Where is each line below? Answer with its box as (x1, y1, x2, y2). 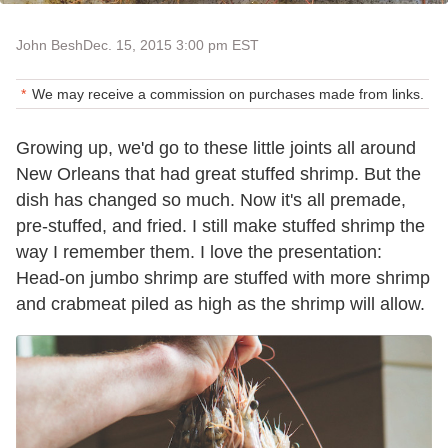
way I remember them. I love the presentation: (16, 242, 382, 263)
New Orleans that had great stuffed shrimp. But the (16, 164, 421, 185)
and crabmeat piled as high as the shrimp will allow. (16, 294, 425, 315)
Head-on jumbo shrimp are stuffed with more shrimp (16, 268, 430, 289)
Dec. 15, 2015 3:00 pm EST (83, 37, 259, 54)
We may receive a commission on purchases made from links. (32, 86, 424, 103)
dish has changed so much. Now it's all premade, (16, 190, 406, 211)
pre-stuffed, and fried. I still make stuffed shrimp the (16, 216, 425, 237)
